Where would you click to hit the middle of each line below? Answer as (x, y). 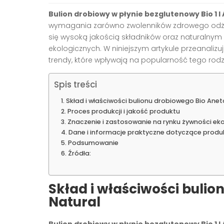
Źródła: (79, 153)
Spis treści (75, 85)
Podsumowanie (93, 143)
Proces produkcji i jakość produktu (123, 111)
